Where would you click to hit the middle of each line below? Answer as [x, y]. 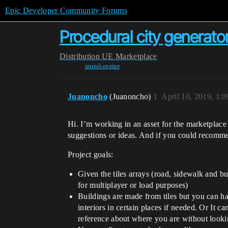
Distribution [80, 56]
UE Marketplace [130, 56]
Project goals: [91, 154]
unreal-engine [102, 66]
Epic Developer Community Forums [66, 10]
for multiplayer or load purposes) [133, 185]
